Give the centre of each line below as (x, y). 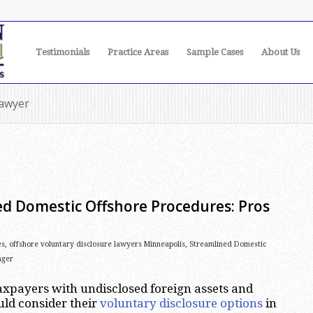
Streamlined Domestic (228, 244)
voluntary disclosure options (181, 304)
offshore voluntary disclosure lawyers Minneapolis (97, 244)
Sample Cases (215, 52)
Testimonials (63, 52)
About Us (281, 52)
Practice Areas (138, 52)
